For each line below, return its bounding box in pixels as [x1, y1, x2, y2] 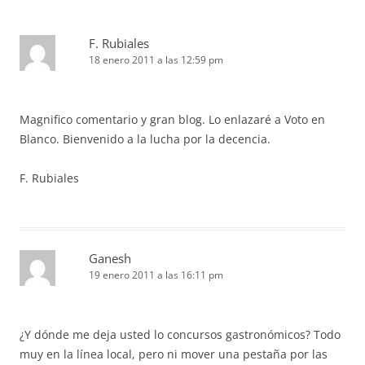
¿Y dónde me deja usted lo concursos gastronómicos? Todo [20, 327, 341, 342]
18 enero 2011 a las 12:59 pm [89, 53, 223, 67]
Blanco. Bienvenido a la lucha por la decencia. [20, 131, 270, 147]
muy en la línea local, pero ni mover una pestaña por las [20, 346, 328, 362]
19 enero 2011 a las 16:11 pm [89, 268, 223, 282]
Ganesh [89, 250, 131, 266]
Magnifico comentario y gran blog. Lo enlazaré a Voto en [20, 112, 325, 127]
